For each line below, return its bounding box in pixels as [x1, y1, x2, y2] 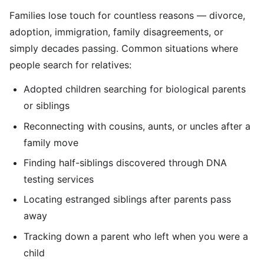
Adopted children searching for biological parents [24, 83, 246, 95]
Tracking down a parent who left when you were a [24, 230, 248, 242]
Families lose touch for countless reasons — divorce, [9, 9, 245, 22]
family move [24, 136, 78, 148]
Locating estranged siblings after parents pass [24, 193, 231, 206]
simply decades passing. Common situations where [9, 42, 238, 55]
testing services [24, 173, 94, 185]
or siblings [24, 100, 70, 112]
